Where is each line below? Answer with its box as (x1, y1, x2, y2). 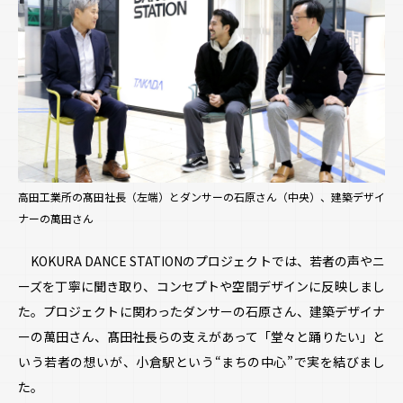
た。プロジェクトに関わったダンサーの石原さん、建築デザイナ (18, 302, 385, 321)
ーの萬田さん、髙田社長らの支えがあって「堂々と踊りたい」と (18, 327, 385, 346)
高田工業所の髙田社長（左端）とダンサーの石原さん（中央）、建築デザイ (18, 188, 385, 204)
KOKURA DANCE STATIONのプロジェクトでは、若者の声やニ (18, 252, 385, 271)
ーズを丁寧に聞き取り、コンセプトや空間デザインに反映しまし (18, 277, 385, 296)
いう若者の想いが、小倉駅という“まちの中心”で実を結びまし (18, 353, 385, 372)
